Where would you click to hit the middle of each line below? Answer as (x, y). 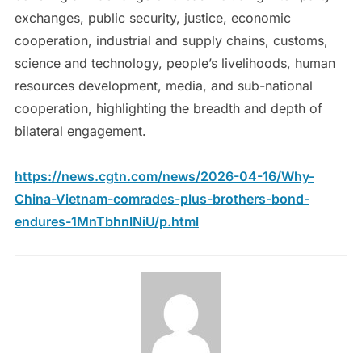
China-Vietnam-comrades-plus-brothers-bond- (162, 198)
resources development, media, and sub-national (163, 85)
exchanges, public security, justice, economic (152, 17)
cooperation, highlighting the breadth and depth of (168, 108)
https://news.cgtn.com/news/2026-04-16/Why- (164, 176)
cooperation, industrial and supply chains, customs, (171, 40)
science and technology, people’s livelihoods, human (175, 63)
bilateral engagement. (80, 130)
